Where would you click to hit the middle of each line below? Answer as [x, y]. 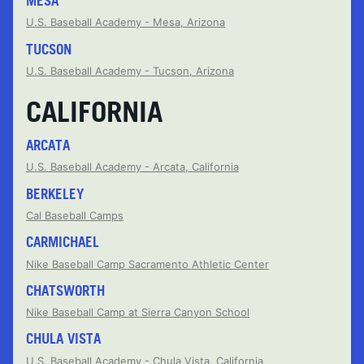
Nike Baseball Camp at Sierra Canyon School [138, 312]
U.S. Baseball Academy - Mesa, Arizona [126, 22]
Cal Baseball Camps [75, 215]
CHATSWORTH [65, 290]
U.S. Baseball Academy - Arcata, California [132, 167]
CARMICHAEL [63, 242]
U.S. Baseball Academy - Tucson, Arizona [130, 70]
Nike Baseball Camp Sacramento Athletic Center [147, 264]
